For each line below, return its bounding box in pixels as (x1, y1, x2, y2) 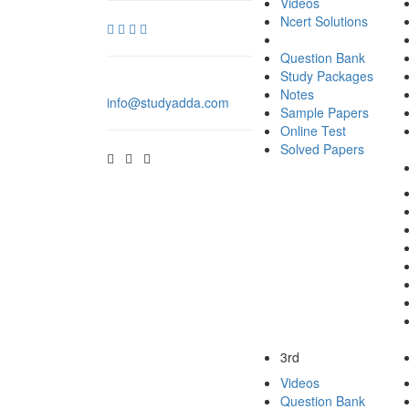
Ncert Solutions (280, 11, 368, 30)
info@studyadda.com (107, 92, 229, 111)
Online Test (280, 121, 346, 140)
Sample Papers (280, 102, 369, 121)
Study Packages (280, 66, 373, 85)
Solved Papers (280, 139, 364, 158)
